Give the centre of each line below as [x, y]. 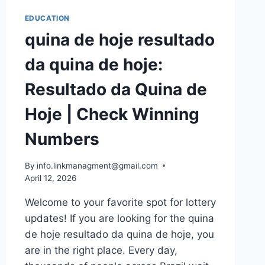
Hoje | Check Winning [112, 114]
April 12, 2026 [50, 178]
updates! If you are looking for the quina [119, 218]
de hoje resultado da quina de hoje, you [119, 234]
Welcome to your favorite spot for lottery [120, 202]
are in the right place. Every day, [101, 250]
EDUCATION [47, 18]
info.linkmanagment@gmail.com [97, 165]
